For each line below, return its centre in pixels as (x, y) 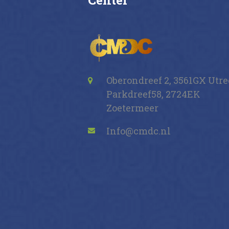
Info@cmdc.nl (139, 131)
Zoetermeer (132, 108)
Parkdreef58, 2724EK (153, 94)
